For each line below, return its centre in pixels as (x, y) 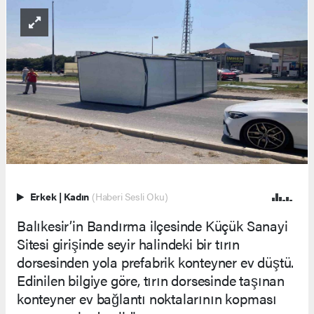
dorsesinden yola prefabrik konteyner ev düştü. (156, 261)
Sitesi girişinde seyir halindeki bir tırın (128, 243)
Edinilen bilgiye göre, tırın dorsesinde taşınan (151, 280)
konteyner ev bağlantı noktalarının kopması (147, 298)
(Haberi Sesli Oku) (130, 196)
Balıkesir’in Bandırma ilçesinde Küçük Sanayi (152, 225)
